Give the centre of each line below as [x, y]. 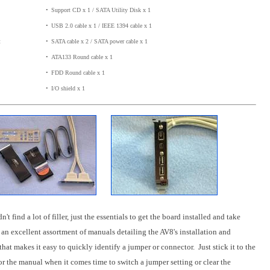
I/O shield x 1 [68, 89]
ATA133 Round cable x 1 [82, 57]
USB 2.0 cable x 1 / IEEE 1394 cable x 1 [102, 26]
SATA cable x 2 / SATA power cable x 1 [99, 42]
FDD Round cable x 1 [78, 73]
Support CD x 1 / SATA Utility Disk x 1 [101, 10]
